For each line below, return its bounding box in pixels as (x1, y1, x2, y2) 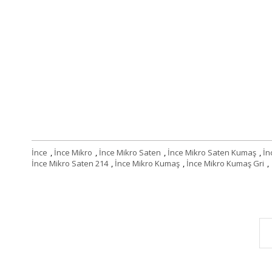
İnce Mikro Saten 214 (32, 157, 108, 169)
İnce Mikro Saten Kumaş (168, 146, 256, 158)
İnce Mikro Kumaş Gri (186, 157, 264, 169)
